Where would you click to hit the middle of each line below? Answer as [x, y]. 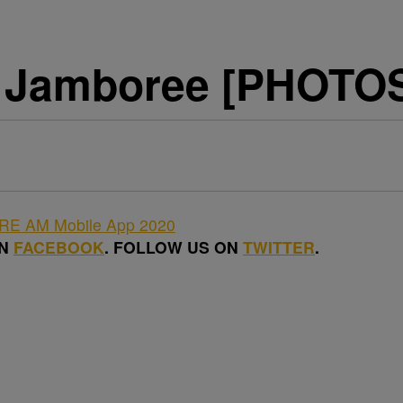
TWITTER [279, 247]
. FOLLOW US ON [174, 247]
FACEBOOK [59, 247]
